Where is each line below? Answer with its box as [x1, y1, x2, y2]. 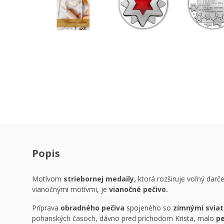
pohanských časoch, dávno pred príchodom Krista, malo [32, 213, 216, 223]
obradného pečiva [60, 203, 124, 212]
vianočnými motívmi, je [32, 184, 109, 194]
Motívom [32, 174, 61, 183]
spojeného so [124, 203, 173, 212]
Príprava [32, 203, 60, 212]
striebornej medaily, [61, 174, 136, 183]
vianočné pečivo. [109, 184, 168, 194]
